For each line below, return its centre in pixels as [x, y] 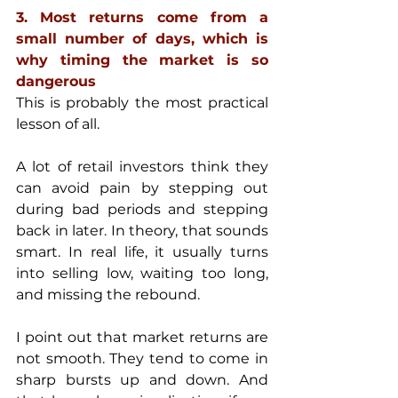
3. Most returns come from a [142, 18]
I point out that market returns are [142, 338]
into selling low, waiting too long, [142, 274]
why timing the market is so [142, 60]
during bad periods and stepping [142, 210]
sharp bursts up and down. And [142, 380]
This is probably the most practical [142, 103]
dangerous [56, 82]
